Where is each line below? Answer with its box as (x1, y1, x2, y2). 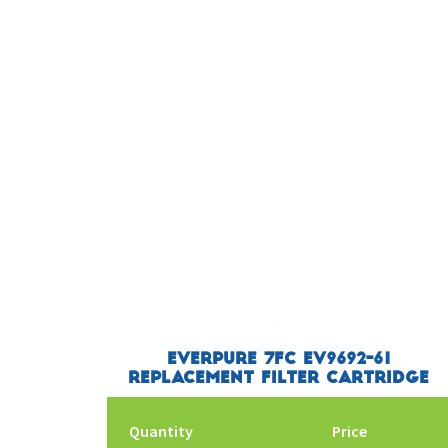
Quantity (129, 420, 194, 441)
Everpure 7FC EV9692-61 (166, 351, 391, 368)
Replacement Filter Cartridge (128, 370, 430, 387)
